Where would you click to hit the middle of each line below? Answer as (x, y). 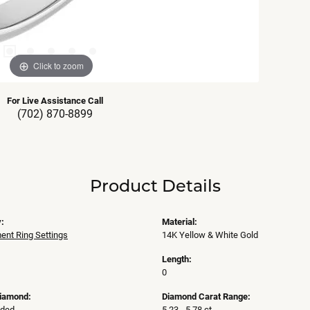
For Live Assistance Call (55, 100)
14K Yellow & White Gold (210, 235)
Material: (180, 221)
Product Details (155, 185)
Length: (177, 259)
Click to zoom (58, 65)
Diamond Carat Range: (206, 296)
